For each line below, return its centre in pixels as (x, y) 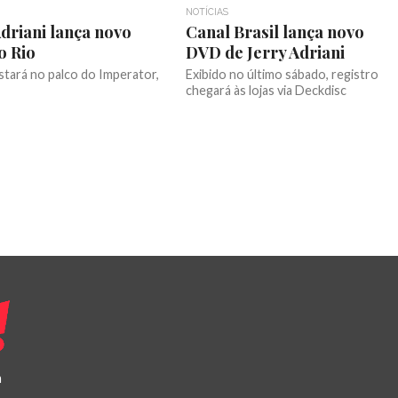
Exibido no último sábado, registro (282, 74)
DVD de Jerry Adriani (265, 52)
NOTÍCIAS (207, 12)
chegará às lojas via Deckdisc (266, 90)
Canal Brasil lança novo (275, 32)
